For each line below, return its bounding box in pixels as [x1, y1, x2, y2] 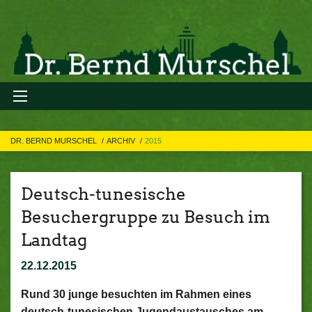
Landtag [21, 230, 87, 250]
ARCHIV [107, 136, 137, 145]
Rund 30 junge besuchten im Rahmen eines [21, 288, 251, 300]
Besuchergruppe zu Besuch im [21, 207, 270, 227]
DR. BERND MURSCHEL [10, 136, 99, 145]
